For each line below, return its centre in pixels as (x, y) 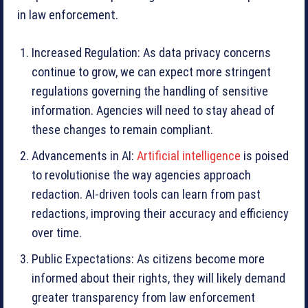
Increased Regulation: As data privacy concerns (151, 52)
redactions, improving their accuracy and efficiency (160, 213)
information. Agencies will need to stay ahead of (153, 110)
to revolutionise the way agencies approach (141, 175)
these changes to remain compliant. (122, 129)
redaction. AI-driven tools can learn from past (146, 194)
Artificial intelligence (189, 155)
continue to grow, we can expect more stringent (151, 71)
